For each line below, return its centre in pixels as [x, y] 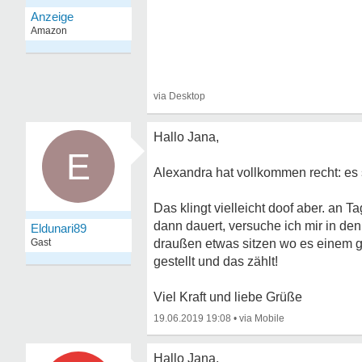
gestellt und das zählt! [216, 261]
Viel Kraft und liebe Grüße [228, 297]
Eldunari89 [59, 228]
